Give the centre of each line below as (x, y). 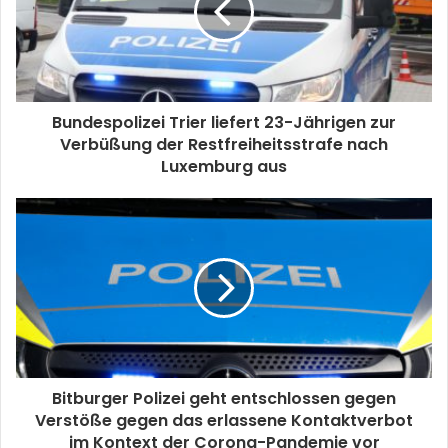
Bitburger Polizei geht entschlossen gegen (224, 398)
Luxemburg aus (224, 166)
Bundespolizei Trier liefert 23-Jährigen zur (224, 122)
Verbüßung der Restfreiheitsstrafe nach (224, 144)
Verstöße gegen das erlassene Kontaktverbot (224, 420)
